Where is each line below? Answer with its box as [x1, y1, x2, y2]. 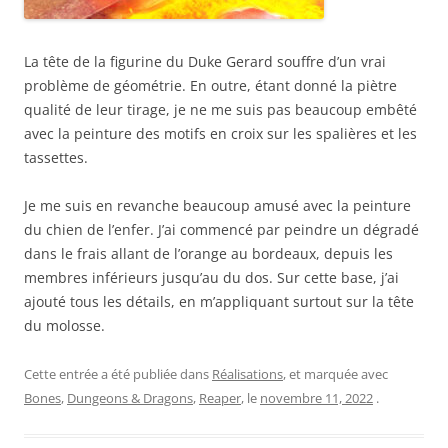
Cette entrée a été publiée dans [24, 365, 212, 384]
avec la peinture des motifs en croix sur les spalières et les [24, 124, 417, 144]
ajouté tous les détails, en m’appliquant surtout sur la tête [24, 292, 414, 312]
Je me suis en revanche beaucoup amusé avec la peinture [24, 196, 411, 216]
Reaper [199, 389, 241, 408]
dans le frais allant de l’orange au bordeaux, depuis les [24, 244, 393, 264]
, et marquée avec [283, 365, 388, 384]
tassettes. [24, 148, 88, 168]
